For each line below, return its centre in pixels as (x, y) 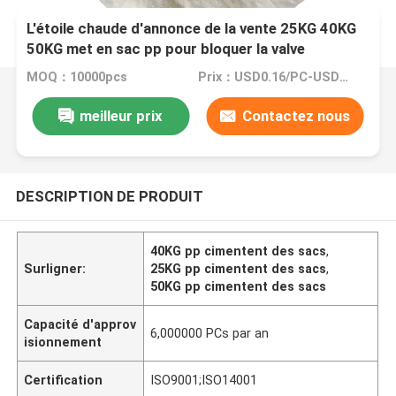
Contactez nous (296, 115)
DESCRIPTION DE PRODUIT (109, 196)
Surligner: (55, 268)
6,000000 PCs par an (210, 333)
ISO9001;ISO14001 (204, 380)
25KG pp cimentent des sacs (239, 268)
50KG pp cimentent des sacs (239, 286)
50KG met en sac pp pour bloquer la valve (166, 49)
